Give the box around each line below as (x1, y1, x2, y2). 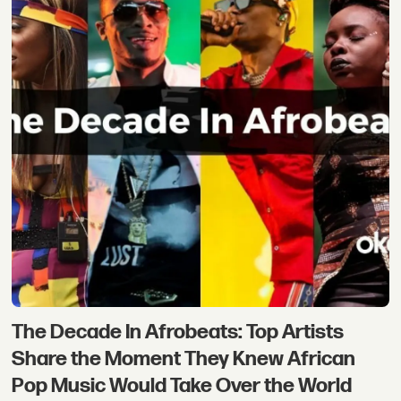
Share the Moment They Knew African (12, 346, 356, 371)
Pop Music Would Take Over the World (12, 372, 353, 398)
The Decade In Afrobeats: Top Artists (12, 319, 345, 345)
